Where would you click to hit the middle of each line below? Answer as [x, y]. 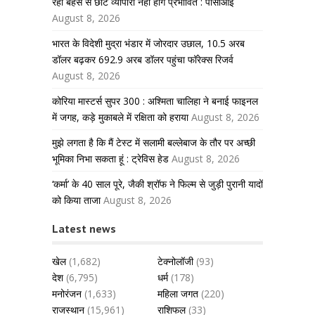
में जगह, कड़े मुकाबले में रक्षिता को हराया [120, 117]
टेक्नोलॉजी [175, 261]
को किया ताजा [76, 200]
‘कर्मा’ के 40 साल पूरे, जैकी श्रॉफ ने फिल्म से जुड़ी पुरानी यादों [157, 184]
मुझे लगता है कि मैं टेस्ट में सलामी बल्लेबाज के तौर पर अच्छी [154, 142]
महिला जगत [178, 293]
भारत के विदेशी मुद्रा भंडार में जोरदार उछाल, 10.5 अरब [148, 43]
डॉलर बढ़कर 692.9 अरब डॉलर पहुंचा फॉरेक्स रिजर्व [143, 59]
